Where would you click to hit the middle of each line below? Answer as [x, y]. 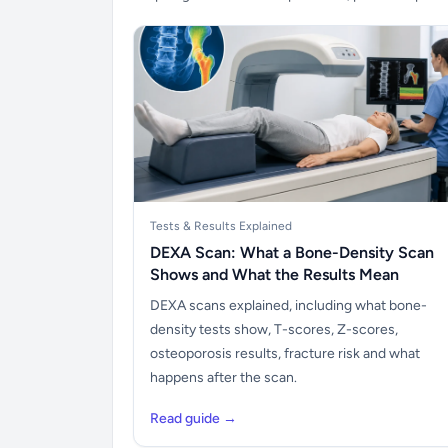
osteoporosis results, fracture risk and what [285, 353]
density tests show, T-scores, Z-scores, [274, 329]
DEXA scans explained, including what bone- [288, 305]
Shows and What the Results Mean [274, 274]
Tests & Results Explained [221, 226]
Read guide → [193, 418]
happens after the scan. [223, 377]
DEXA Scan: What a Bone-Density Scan [292, 252]
